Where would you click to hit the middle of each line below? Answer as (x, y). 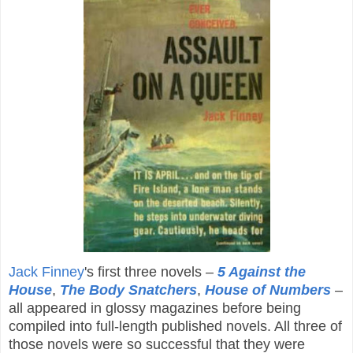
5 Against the (262, 271)
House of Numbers (268, 290)
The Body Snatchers (128, 290)
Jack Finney (46, 271)
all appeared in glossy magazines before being (155, 308)
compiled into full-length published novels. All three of (175, 326)
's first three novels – (151, 271)
